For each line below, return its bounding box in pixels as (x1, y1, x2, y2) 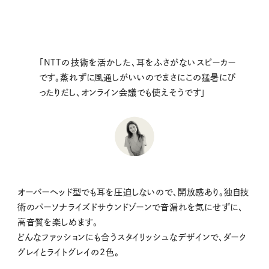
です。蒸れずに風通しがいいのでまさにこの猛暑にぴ (38, 73, 237, 82)
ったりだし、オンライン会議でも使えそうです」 (38, 88, 206, 97)
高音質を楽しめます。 (17, 218, 98, 227)
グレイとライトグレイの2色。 (17, 248, 119, 257)
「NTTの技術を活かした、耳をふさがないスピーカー (38, 58, 237, 67)
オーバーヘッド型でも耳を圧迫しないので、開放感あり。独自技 (17, 188, 250, 197)
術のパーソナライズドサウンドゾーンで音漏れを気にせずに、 (17, 203, 243, 212)
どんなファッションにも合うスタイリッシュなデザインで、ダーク (17, 233, 247, 242)
